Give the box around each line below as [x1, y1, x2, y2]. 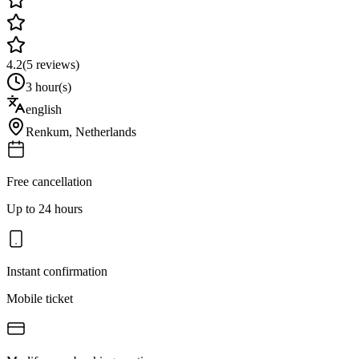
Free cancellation [6, 174, 92, 188]
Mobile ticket [6, 291, 73, 305]
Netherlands [75, 124, 136, 139]
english [26, 102, 62, 116]
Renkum [26, 124, 69, 139]
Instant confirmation [6, 264, 107, 278]
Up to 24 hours [6, 201, 83, 216]
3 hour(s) [26, 79, 71, 94]
